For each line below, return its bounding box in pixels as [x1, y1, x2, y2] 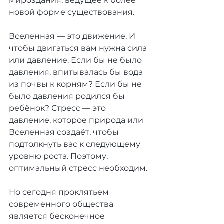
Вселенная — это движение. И [9, 31, 137, 41]
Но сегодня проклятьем [9, 187, 111, 197]
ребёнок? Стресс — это [9, 103, 108, 113]
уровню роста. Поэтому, [9, 151, 110, 161]
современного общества [9, 199, 115, 209]
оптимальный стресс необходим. [9, 163, 149, 173]
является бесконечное [9, 211, 107, 221]
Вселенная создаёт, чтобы [9, 127, 121, 137]
